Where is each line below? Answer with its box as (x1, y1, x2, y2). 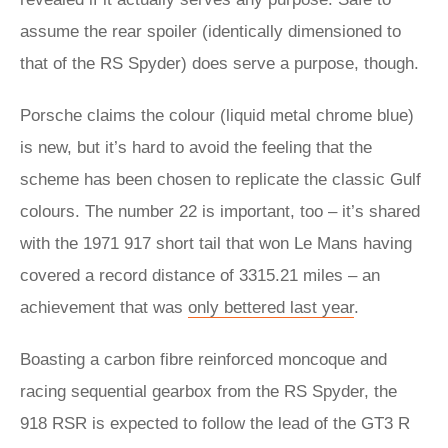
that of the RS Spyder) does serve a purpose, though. (20, 54, 419, 73)
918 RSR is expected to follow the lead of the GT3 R (20, 414, 410, 433)
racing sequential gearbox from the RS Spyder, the (20, 382, 397, 401)
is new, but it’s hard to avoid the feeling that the (20, 138, 372, 157)
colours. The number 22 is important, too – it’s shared (20, 202, 420, 221)
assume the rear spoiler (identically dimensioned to (20, 22, 401, 41)
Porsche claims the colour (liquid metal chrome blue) (20, 106, 414, 125)
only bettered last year (188, 298, 354, 317)
